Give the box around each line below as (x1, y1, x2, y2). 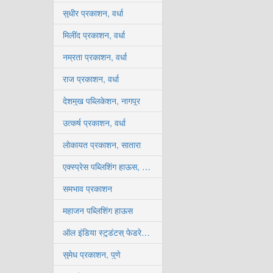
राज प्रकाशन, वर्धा (63, 73, 119, 85)
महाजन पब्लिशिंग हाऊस (63, 204, 133, 216)
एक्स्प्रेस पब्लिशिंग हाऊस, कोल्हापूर (142, 160, 151, 172)
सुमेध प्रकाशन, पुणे (63, 248, 121, 260)
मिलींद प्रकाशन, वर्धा (63, 29, 125, 41)
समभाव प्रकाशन (63, 182, 112, 194)
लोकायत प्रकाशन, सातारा (63, 138, 141, 151)
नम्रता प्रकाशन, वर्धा (63, 51, 127, 63)
